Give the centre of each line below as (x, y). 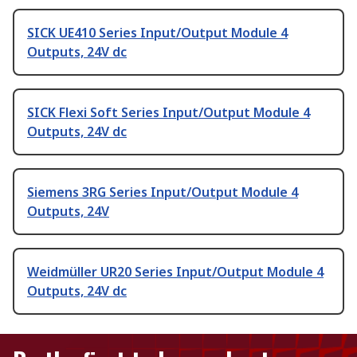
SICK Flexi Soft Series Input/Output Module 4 (169, 113)
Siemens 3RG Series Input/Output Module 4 (163, 192)
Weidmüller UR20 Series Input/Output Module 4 (175, 272)
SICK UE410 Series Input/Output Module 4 (157, 33)
